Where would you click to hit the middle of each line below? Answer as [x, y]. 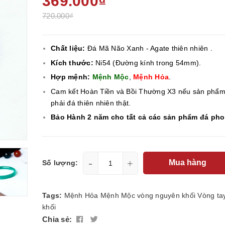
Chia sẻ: [57, 219]
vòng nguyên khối [166, 195]
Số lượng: [60, 162]
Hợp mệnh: [71, 77]
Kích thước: [72, 63]
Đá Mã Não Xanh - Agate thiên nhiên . [149, 48]
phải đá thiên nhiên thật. [91, 103]
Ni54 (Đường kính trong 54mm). [147, 63]
